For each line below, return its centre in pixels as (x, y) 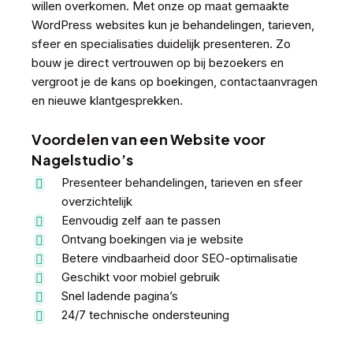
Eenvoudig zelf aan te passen (141, 221)
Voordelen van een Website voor (149, 139)
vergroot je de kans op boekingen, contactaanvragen (175, 82)
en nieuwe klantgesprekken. (108, 101)
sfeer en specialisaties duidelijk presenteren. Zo (162, 44)
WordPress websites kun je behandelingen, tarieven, (173, 25)
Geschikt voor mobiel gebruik (141, 277)
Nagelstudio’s (82, 160)
